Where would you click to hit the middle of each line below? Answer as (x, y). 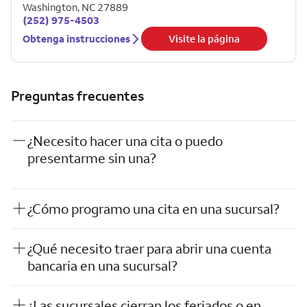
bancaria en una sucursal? (102, 266)
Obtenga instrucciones (76, 39)
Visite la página (204, 39)
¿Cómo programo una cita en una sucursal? (153, 209)
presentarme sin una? (92, 158)
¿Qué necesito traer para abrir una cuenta (149, 248)
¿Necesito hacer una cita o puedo (125, 141)
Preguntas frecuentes (77, 96)
